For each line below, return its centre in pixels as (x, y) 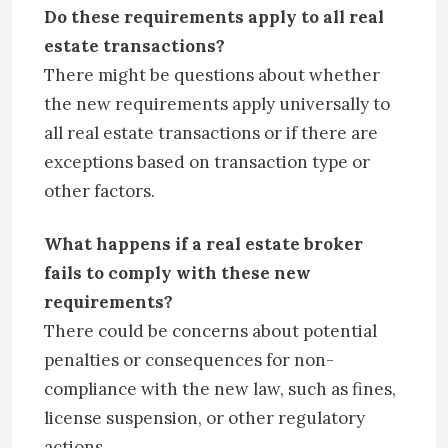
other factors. (99, 191)
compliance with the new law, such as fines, (220, 389)
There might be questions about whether (212, 75)
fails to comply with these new (177, 273)
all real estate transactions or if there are (211, 133)
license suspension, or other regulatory (204, 418)
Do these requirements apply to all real (214, 17)
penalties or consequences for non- (189, 360)
